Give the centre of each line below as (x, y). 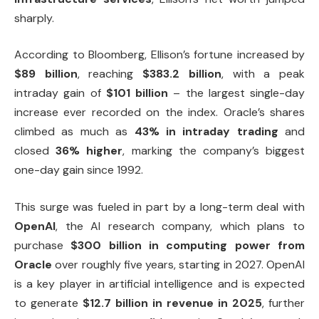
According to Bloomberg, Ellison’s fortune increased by (159, 55)
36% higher (89, 151)
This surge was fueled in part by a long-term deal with (159, 206)
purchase (43, 245)
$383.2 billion (182, 74)
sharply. (34, 18)
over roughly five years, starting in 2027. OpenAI (178, 264)
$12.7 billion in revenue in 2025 (172, 303)
